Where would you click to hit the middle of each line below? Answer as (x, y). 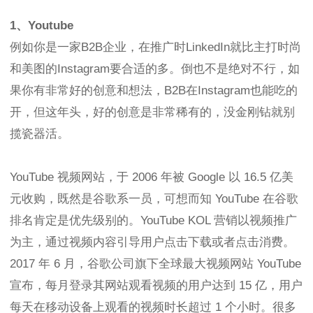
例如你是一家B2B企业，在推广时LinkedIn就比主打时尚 (155, 47)
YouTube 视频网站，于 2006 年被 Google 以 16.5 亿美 (152, 177)
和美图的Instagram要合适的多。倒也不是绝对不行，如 (155, 68)
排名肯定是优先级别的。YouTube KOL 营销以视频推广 (153, 220)
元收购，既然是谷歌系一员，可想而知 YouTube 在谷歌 (154, 198)
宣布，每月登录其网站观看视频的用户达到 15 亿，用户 (156, 285)
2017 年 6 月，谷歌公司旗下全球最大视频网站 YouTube (155, 263)
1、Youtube (42, 25)
